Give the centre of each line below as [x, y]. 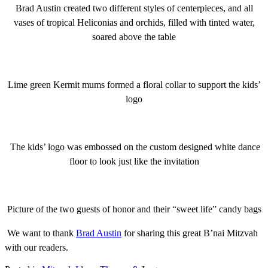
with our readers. [36, 247]
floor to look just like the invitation [134, 161]
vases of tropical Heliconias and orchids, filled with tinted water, [134, 22]
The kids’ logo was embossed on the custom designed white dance [134, 147]
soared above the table [134, 36]
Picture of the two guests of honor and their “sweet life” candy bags [134, 209]
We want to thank [40, 233]
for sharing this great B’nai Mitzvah [190, 233]
